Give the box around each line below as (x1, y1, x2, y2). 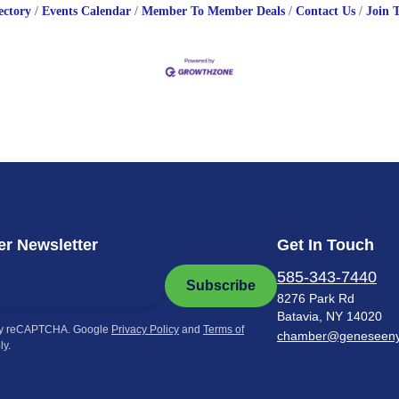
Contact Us (295, 4, 355, 18)
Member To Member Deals (141, 4, 285, 18)
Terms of (203, 322, 244, 336)
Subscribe (186, 277, 256, 293)
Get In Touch (277, 235, 374, 254)
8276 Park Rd (277, 290, 354, 305)
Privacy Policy (111, 322, 179, 336)
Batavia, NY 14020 (277, 308, 382, 323)
